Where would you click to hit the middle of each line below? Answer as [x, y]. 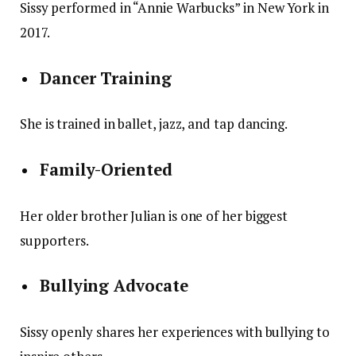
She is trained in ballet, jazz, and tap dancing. [154, 124]
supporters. [55, 240]
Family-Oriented [106, 170]
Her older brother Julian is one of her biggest [154, 215]
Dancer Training [106, 78]
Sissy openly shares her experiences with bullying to [175, 331]
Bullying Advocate [114, 286]
